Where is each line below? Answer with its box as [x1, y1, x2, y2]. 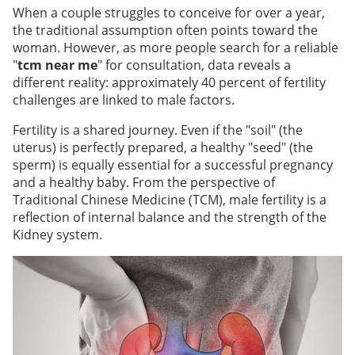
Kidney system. [13, 225, 102, 243]
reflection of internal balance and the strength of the [13, 208, 326, 226]
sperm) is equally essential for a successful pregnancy [13, 155, 333, 174]
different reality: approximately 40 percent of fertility [13, 73, 326, 91]
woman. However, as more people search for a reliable [13, 38, 338, 56]
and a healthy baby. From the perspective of [13, 173, 275, 191]
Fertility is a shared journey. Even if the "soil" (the [13, 120, 303, 139]
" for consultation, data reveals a [97, 55, 291, 74]
